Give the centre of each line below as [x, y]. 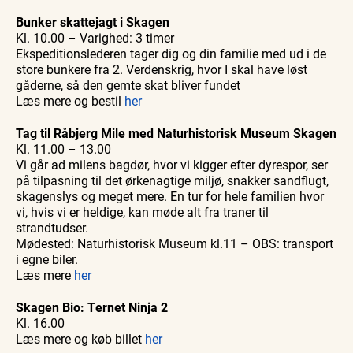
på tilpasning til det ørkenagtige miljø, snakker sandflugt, [172, 180]
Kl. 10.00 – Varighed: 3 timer [95, 38]
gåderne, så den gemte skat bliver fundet [128, 85]
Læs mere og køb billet [80, 339]
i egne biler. [47, 259]
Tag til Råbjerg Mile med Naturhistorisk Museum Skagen [176, 133]
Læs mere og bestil [70, 101]
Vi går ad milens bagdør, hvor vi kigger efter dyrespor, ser [172, 165]
